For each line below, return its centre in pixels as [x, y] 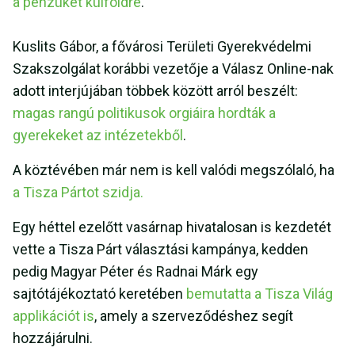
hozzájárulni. [54, 338]
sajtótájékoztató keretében [98, 294]
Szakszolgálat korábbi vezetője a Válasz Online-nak [173, 69]
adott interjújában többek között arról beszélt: [155, 91]
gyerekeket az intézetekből [98, 136]
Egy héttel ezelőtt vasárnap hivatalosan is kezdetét [172, 227]
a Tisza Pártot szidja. [78, 193]
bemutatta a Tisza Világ [258, 294]
